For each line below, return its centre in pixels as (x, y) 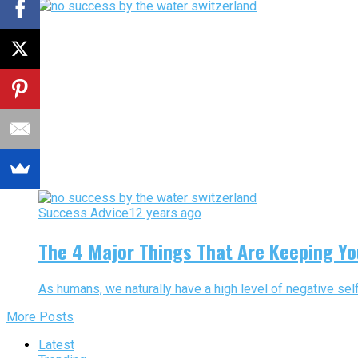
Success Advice (84, 213)
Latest (56, 345)
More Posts (40, 317)
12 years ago (165, 213)
